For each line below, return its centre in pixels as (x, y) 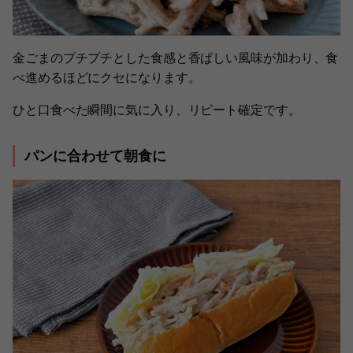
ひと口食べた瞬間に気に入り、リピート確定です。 (157, 110)
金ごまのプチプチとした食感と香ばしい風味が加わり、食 (176, 58)
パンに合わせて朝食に (95, 156)
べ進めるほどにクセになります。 (107, 77)
